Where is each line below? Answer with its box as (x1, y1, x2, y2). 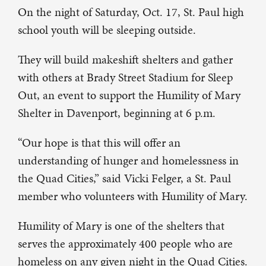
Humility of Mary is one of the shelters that (18, 217, 224, 235)
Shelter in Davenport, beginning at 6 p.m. (18, 104, 216, 122)
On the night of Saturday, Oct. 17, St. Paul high (18, 4, 244, 21)
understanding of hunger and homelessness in (18, 152, 239, 169)
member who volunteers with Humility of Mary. (18, 188, 248, 205)
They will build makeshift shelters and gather (18, 51, 233, 68)
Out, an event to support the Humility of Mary (18, 87, 240, 104)
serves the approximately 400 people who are (18, 235, 233, 252)
